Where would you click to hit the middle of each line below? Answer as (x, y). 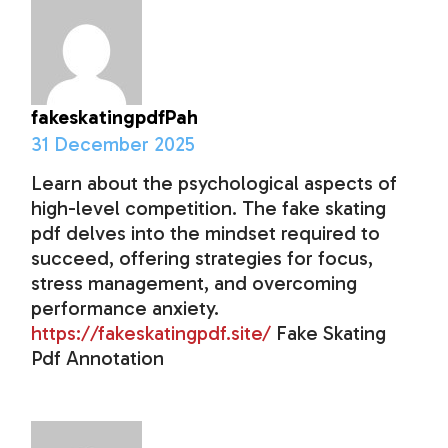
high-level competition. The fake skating (209, 208)
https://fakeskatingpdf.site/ (151, 333)
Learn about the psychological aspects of (214, 183)
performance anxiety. (125, 308)
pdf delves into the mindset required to (206, 233)
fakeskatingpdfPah (115, 117)
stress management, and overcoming (194, 283)
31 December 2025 (113, 144)
